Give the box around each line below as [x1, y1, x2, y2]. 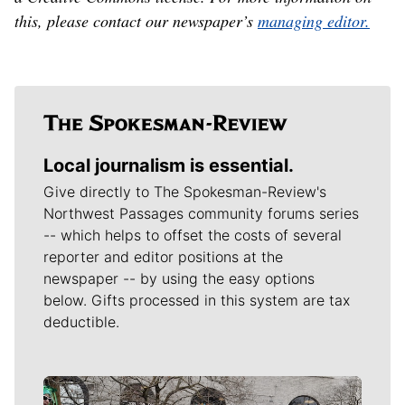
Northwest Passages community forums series [43, 204, 359, 223]
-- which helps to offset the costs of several [43, 226, 342, 245]
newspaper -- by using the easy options [43, 269, 315, 288]
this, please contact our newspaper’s [14, 10, 258, 33]
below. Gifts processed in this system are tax [43, 291, 350, 310]
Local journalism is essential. [43, 155, 294, 177]
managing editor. [258, 10, 370, 33]
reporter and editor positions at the [43, 248, 283, 267]
